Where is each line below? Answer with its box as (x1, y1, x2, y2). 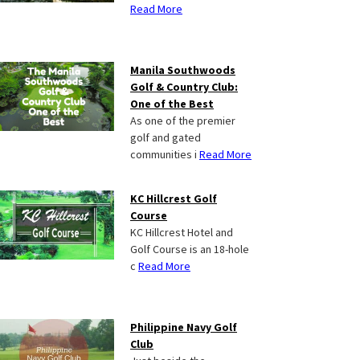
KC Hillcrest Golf (130, 191, 217, 206)
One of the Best (130, 96, 214, 111)
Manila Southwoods (130, 63, 235, 77)
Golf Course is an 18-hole (130, 242, 249, 256)
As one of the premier (130, 113, 235, 128)
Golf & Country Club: (130, 80, 238, 94)
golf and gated (130, 130, 201, 145)
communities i (130, 147, 199, 162)
